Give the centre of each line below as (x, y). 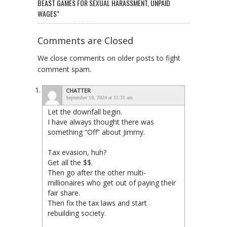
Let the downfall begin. (85, 111)
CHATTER (78, 90)
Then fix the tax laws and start (97, 203)
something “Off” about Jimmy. (96, 132)
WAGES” (48, 13)
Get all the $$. (70, 162)
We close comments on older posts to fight (109, 58)
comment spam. (64, 69)
